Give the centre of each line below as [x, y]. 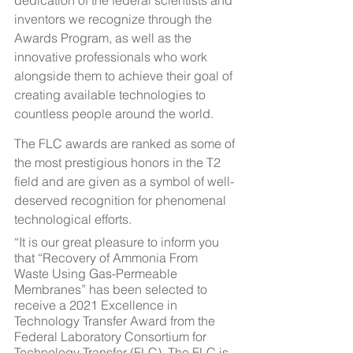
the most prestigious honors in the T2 [119, 162]
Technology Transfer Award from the [116, 321]
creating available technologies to [111, 95]
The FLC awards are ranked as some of [126, 143]
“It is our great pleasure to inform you [118, 242]
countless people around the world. [114, 113]
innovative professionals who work [112, 57]
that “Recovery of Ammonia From [108, 258]
